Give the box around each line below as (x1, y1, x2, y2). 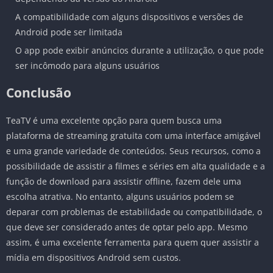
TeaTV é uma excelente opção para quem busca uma (6, 115, 222, 127)
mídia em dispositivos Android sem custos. (6, 252, 181, 264)
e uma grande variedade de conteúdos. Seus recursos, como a (6, 145, 261, 157)
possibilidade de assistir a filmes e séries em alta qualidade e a (6, 160, 265, 172)
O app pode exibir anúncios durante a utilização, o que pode (15, 44, 264, 57)
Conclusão (6, 84, 71, 102)
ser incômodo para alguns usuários (15, 60, 160, 72)
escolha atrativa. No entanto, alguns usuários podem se (6, 191, 234, 203)
